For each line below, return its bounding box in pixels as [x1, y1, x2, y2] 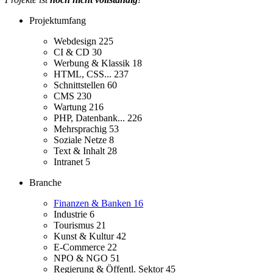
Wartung [54, 102, 89, 113]
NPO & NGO [54, 253, 110, 264]
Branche [29, 177, 62, 188]
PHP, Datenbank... [54, 113, 127, 124]
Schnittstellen [54, 80, 107, 91]
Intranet [54, 157, 85, 168]
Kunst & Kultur [54, 231, 116, 242]
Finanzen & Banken [54, 198, 133, 209]
